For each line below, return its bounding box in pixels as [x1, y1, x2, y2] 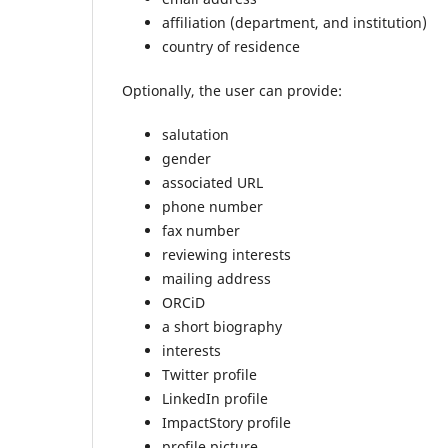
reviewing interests [162, 245, 291, 265]
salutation [162, 125, 229, 145]
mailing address [162, 269, 271, 289]
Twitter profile [162, 365, 257, 385]
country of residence [162, 36, 300, 56]
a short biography [162, 317, 282, 337]
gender [162, 149, 211, 169]
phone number [162, 197, 263, 217]
